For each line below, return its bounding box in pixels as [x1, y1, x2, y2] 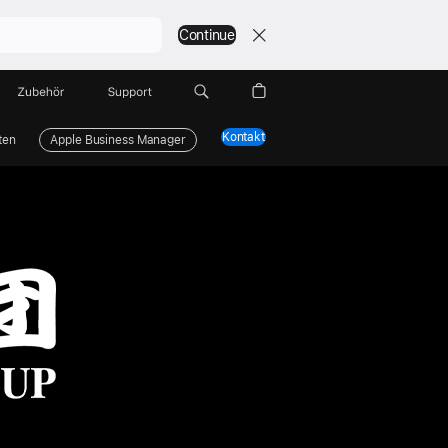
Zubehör [18, 85, 66, 99]
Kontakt [221, 130, 265, 144]
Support [107, 85, 152, 99]
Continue [178, 27, 235, 43]
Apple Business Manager [50, 133, 186, 147]
